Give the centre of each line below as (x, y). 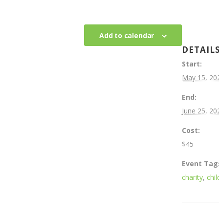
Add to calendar (127, 35)
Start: (192, 64)
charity (192, 177)
